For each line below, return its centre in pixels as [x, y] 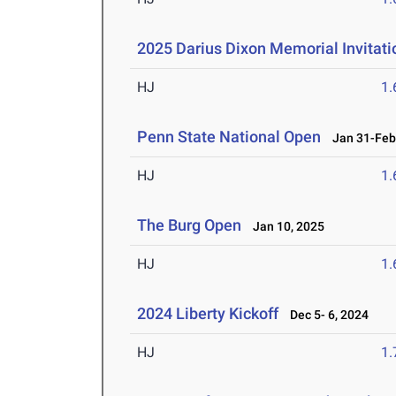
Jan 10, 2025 [285, 227]
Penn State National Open [229, 137]
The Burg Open [190, 225]
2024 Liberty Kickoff [208, 314]
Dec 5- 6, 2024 [326, 315]
